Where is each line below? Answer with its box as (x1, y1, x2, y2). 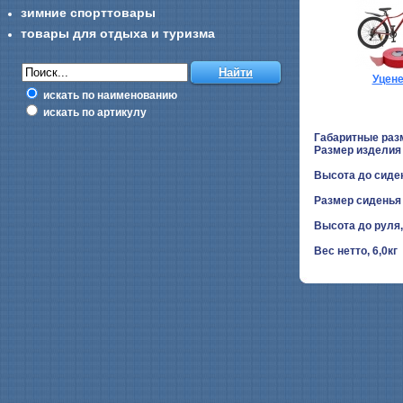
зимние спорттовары (21, 5, 156, 20)
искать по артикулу (40, 106, 147, 119)
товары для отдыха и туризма (21, 26, 215, 40)
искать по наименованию (40, 89, 177, 102)
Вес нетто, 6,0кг (314, 244, 398, 257)
